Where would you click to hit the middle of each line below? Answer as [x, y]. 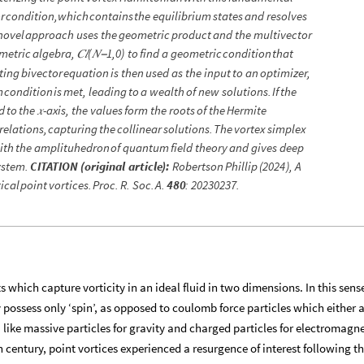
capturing [73, 129]
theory [211, 148]
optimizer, [286, 73]
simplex [286, 129]
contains [112, 16]
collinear [140, 129]
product [192, 35]
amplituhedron [71, 148]
